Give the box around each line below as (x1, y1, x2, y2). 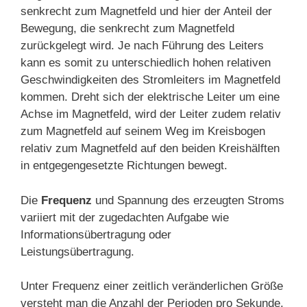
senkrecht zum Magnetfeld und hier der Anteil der (21, 5, 272, 19)
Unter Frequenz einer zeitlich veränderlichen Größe (21, 280, 283, 293)
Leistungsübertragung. (21, 245, 134, 258)
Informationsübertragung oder (21, 228, 171, 241)
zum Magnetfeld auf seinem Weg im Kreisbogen (21, 125, 265, 138)
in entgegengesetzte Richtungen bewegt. (21, 159, 228, 173)
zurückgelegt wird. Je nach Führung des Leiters (21, 39, 264, 53)
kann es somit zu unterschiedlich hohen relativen (21, 56, 271, 70)
